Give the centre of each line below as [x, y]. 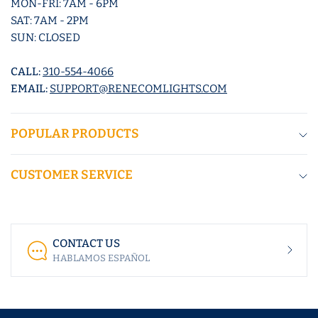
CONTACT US [86, 244]
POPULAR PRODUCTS [75, 134]
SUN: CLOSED [46, 38]
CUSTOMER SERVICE [72, 175]
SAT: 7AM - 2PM [50, 21]
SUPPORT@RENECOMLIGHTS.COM [139, 89]
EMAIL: [31, 89]
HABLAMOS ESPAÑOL [101, 258]
